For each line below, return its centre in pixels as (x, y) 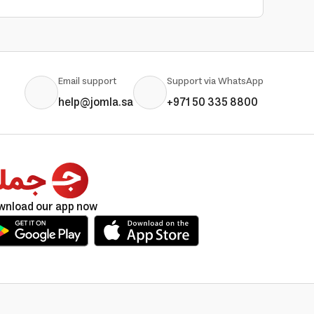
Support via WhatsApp (215, 81)
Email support (87, 81)
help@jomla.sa (96, 102)
